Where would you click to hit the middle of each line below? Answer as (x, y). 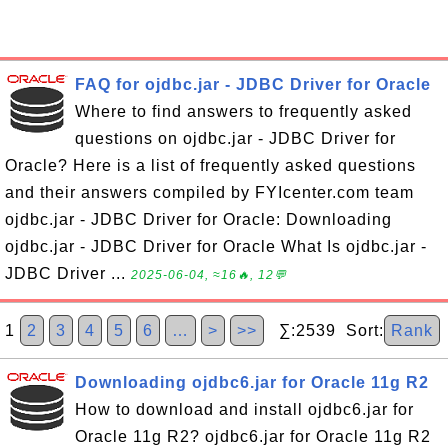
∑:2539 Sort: (324, 330)
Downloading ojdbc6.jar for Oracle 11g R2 (252, 382)
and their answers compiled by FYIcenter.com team (209, 192)
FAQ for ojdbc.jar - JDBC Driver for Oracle (253, 84)
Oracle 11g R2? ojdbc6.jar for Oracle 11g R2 (253, 436)
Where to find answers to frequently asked (243, 111)
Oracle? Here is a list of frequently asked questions (210, 165)
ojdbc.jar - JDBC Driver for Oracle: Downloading (198, 219)
